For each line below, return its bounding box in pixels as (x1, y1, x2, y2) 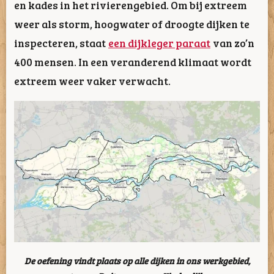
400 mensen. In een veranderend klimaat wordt (14, 54, 251, 69)
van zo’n (213, 35, 254, 50)
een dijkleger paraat (108, 35, 210, 50)
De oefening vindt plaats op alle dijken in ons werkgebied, (24, 254, 250, 267)
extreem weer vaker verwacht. (14, 73, 171, 88)
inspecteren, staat (14, 35, 106, 50)
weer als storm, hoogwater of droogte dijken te (14, 17, 250, 31)
